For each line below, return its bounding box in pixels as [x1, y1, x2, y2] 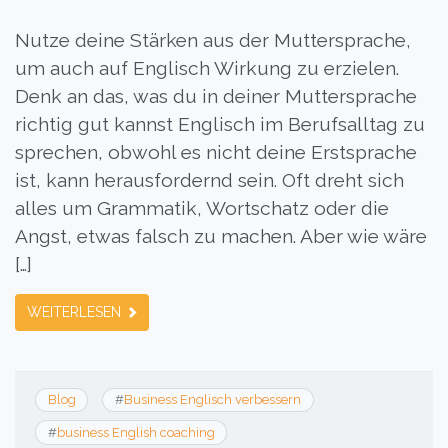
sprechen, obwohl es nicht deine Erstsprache [15, 141, 417, 163]
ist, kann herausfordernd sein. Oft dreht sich [15, 169, 404, 191]
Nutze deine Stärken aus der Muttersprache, [15, 29, 411, 51]
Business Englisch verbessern [123, 392, 301, 408]
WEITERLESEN [27, 304, 125, 320]
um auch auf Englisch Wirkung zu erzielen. [15, 57, 399, 79]
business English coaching [56, 424, 215, 440]
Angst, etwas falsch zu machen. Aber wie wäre [15, 225, 427, 247]
